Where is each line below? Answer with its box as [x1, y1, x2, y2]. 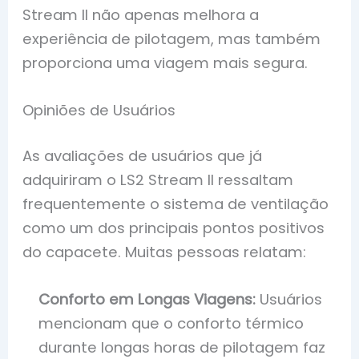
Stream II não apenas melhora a [22, 4, 260, 25]
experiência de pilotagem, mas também [22, 28, 321, 49]
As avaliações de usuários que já [22, 146, 263, 167]
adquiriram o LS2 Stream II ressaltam [22, 170, 294, 191]
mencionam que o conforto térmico [38, 313, 305, 334]
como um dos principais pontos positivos [22, 218, 325, 239]
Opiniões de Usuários [22, 99, 176, 120]
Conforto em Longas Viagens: [38, 289, 256, 310]
